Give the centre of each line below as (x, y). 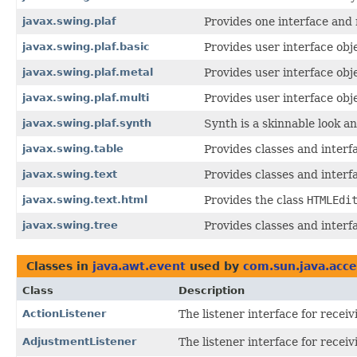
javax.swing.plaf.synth (87, 123)
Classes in (59, 266)
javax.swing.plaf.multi (86, 97)
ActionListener (64, 313)
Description (211, 290)
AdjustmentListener (79, 341)
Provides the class (255, 200)
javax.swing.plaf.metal (88, 72)
